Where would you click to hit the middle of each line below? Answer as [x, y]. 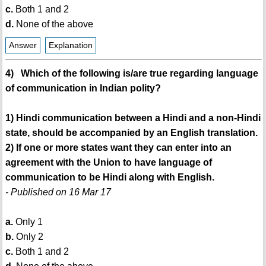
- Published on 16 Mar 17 [58, 192]
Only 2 [28, 236]
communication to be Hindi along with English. [110, 177]
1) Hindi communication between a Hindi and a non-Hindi [133, 118]
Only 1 [28, 221]
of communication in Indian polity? [83, 88]
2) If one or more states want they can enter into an [118, 147]
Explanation [70, 45]
